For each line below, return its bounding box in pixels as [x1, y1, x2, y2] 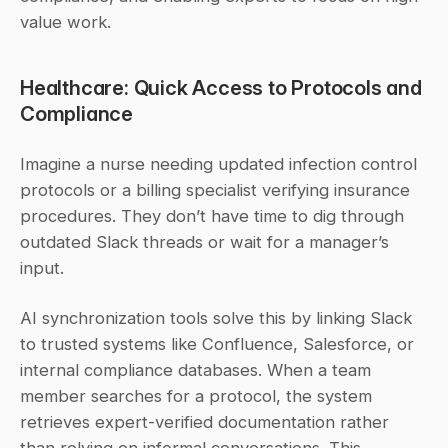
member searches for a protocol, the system [20, 385, 372, 406]
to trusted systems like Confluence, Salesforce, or [20, 333, 414, 354]
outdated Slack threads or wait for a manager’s [20, 231, 389, 252]
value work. [20, 11, 111, 32]
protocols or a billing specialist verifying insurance [20, 179, 410, 200]
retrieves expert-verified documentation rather [20, 411, 389, 432]
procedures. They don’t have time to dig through [20, 205, 404, 226]
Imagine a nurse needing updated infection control [20, 153, 417, 174]
